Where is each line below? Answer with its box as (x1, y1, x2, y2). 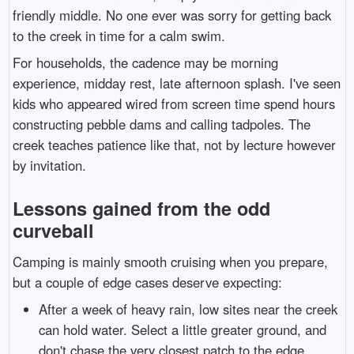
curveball (12, 217, 94, 244)
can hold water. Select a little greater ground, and (39, 320, 327, 340)
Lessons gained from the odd (12, 195, 270, 222)
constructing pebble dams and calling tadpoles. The (12, 115, 311, 134)
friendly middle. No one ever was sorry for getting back (12, 5, 331, 24)
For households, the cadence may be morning (12, 53, 278, 73)
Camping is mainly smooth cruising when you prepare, (12, 251, 328, 271)
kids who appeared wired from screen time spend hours (12, 94, 335, 114)
